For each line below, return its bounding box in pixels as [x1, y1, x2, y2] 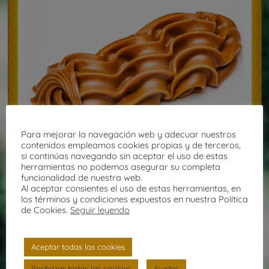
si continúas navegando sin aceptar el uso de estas [21, 150, 228, 162]
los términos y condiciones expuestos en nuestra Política [21, 193, 248, 205]
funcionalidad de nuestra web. [21, 171, 142, 183]
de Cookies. [21, 204, 70, 216]
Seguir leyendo [70, 204, 130, 216]
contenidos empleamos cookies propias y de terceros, [21, 139, 241, 151]
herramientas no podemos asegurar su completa [21, 160, 220, 172]
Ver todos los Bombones [88, 253, 182, 265]
